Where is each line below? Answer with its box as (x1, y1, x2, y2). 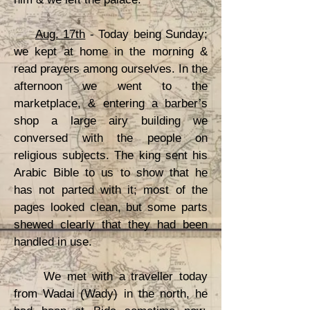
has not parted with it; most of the (14, 183, 208, 197)
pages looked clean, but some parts (14, 201, 208, 214)
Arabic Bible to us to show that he (14, 166, 208, 179)
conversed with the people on (14, 131, 208, 145)
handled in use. (14, 235, 92, 248)
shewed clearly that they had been (14, 218, 208, 231)
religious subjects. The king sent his (14, 149, 208, 162)
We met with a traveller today (14, 270, 208, 283)
